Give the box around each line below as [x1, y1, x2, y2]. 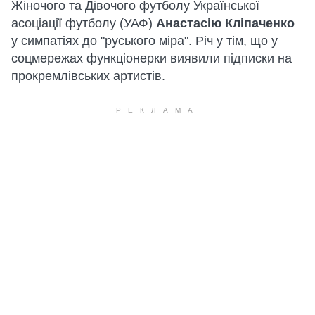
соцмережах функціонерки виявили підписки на [11, 51, 292, 65]
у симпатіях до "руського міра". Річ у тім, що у [11, 34, 278, 48]
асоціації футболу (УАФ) [11, 16, 156, 30]
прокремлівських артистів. [11, 69, 165, 83]
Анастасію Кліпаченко [156, 16, 295, 30]
